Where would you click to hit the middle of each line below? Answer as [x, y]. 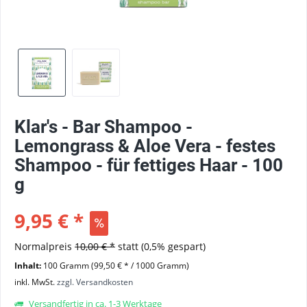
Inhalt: [29, 266]
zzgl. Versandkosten [95, 282]
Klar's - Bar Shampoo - [103, 127]
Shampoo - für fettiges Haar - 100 [149, 165]
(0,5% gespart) [173, 246]
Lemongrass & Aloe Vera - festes [145, 146]
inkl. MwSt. [36, 282]
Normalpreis [45, 246]
